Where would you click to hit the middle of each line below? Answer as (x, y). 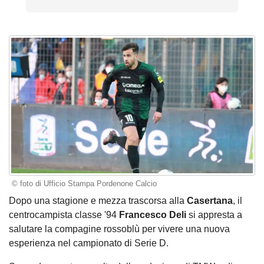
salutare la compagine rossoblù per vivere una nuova (119, 229)
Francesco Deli (153, 214)
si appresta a (214, 214)
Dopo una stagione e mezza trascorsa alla (98, 200)
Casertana (210, 200)
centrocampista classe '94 (64, 214)
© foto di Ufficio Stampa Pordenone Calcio (84, 184)
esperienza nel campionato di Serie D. (89, 243)
